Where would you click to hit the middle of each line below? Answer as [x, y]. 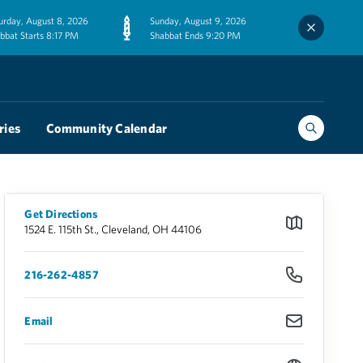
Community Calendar [107, 128]
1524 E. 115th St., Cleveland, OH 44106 [113, 229]
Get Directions [62, 214]
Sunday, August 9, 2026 [198, 20]
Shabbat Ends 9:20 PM [195, 35]
